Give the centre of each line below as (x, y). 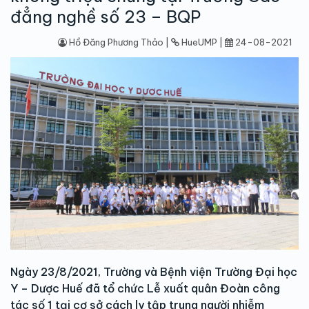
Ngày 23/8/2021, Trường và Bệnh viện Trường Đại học (154, 271)
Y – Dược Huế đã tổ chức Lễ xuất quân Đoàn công (145, 288)
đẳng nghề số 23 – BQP (106, 16)
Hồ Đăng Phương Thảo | (119, 42)
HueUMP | (202, 42)
